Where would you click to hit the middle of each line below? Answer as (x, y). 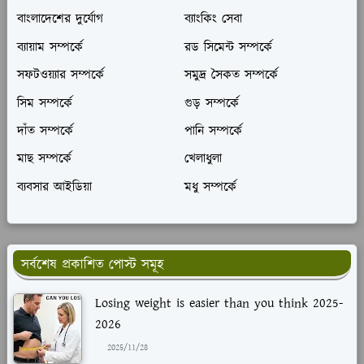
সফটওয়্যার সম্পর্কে (61, 76)
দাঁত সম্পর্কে (45, 132)
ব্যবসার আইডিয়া (54, 188)
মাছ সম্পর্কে (44, 159)
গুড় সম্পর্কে (211, 103)
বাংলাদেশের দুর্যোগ (60, 19)
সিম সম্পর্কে (45, 103)
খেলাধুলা (203, 159)
